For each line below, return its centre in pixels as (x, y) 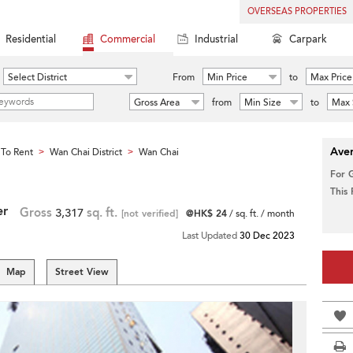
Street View (82, 272)
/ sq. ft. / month (261, 214)
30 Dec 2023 (267, 236)
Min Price (227, 77)
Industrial (216, 39)
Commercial (128, 39)
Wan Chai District (86, 152)
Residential (31, 39)
